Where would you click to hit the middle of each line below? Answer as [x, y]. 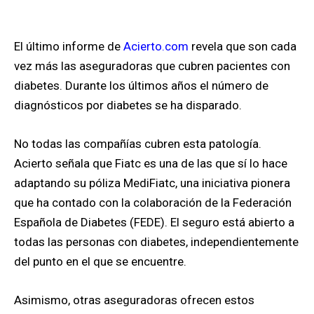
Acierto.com [156, 47]
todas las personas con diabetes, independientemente [156, 242]
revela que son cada [244, 47]
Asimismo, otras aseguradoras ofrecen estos [134, 300]
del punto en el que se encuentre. [100, 262]
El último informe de [69, 47]
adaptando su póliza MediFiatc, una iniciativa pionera [152, 183]
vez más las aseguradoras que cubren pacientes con [152, 66]
